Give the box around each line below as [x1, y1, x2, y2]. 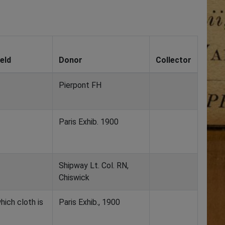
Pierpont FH [59, 80, 101, 90]
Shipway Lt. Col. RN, [59, 161, 129, 170]
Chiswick [59, 173, 89, 182]
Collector [156, 55, 191, 65]
